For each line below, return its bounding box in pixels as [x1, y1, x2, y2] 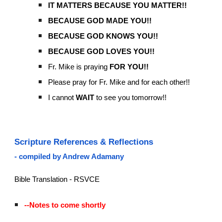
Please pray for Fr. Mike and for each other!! [48, 78, 190, 86]
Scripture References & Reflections [14, 137, 154, 147]
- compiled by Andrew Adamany [14, 153, 124, 161]
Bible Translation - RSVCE [14, 175, 100, 183]
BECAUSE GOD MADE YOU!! [48, 16, 152, 25]
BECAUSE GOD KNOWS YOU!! [48, 32, 159, 40]
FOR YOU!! [110, 62, 149, 71]
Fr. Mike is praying [48, 62, 110, 71]
